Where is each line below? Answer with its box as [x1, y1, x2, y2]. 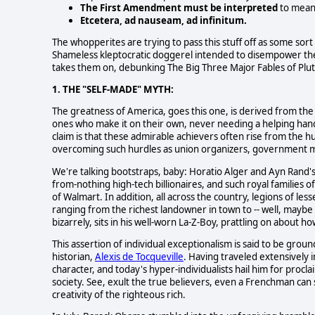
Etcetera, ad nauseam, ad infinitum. [80, 13, 247, 27]
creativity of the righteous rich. [52, 288, 186, 302]
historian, [52, 250, 95, 264]
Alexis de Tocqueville [95, 250, 184, 264]
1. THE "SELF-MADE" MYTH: [52, 83, 174, 96]
